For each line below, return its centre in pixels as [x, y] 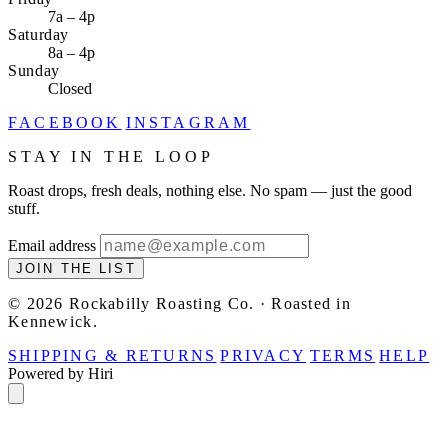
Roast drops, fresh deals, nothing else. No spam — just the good [210, 190]
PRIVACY [263, 355]
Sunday [34, 70]
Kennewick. [53, 321]
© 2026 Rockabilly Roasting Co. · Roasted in [180, 303]
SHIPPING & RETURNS [112, 355]
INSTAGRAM [188, 122]
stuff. [24, 208]
